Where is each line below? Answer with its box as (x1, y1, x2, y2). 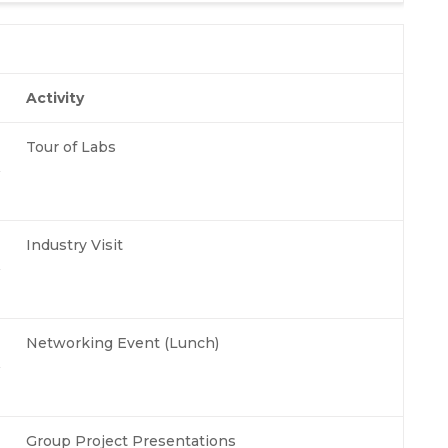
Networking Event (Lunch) (26, 333, 219, 352)
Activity (26, 88, 84, 107)
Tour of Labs (26, 137, 116, 156)
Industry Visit (26, 235, 123, 254)
